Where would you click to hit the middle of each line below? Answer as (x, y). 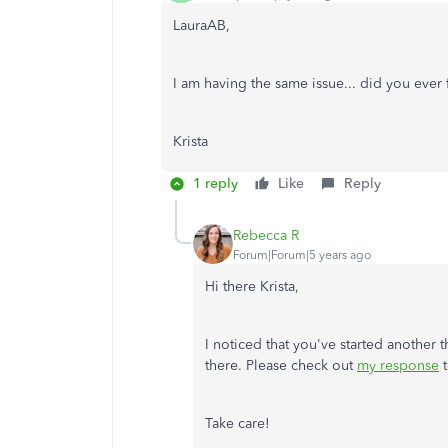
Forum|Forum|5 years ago (302, 254)
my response (398, 365)
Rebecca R (266, 235)
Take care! (237, 423)
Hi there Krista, (252, 286)
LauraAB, (203, 25)
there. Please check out (281, 365)
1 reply (215, 183)
